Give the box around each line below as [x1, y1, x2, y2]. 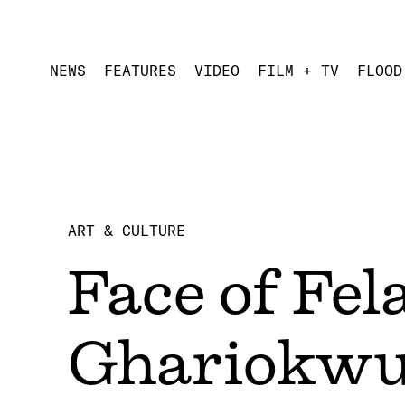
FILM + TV [258, 61, 339, 80]
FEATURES [104, 61, 176, 80]
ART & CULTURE [68, 221, 185, 240]
